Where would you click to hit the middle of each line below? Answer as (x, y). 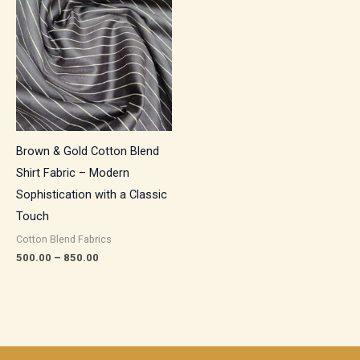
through (118, 22)
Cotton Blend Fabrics (64, 239)
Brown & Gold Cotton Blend (88, 151)
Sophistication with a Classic (92, 194)
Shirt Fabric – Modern (73, 172)
